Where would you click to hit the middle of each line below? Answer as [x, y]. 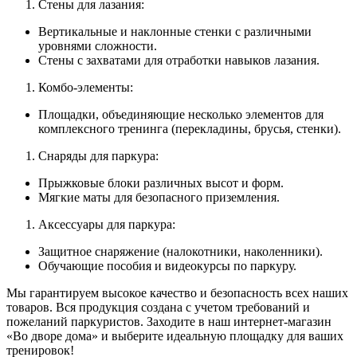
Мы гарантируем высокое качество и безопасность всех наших [177, 292]
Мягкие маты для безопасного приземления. [159, 197]
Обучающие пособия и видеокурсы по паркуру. [167, 265]
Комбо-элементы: [86, 87]
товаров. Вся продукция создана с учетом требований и [158, 307]
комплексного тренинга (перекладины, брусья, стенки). [190, 128]
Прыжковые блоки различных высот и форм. [161, 182]
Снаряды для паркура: [98, 155]
